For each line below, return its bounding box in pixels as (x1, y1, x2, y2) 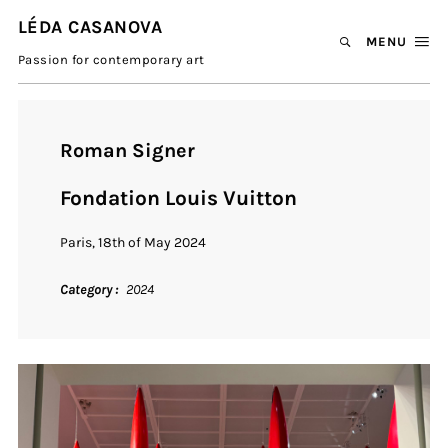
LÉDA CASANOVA (17, 16, 163, 39)
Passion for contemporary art (17, 51, 205, 67)
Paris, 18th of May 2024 (60, 233, 207, 251)
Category (60, 281, 116, 299)
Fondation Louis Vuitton (60, 186, 298, 211)
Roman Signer (60, 139, 196, 163)
